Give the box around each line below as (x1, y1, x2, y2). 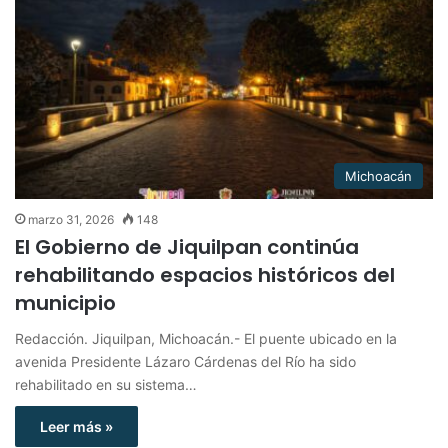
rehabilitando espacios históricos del (15, 260, 395, 289)
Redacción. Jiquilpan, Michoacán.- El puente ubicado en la (15, 329, 397, 347)
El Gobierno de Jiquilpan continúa (15, 232, 359, 261)
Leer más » (40, 417, 113, 435)
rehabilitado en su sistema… (15, 375, 197, 393)
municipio (15, 288, 116, 317)
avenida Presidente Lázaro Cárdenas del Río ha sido (15, 352, 356, 370)
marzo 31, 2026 (28, 211, 114, 227)
